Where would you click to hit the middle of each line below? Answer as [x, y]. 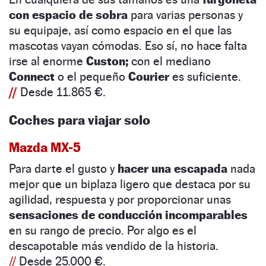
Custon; [107, 61]
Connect [32, 77]
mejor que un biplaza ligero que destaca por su [130, 184]
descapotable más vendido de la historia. [114, 246]
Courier [149, 77]
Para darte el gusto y [63, 169]
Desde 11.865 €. [63, 92]
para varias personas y [185, 15]
